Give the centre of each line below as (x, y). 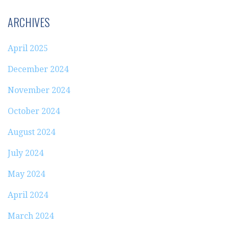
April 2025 (28, 48)
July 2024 (26, 153)
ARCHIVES (29, 22)
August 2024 (31, 132)
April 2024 (28, 195)
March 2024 (31, 216)
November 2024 (39, 90)
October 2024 (34, 111)
